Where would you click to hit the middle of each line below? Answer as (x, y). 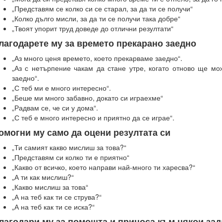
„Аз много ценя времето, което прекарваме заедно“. (97, 58)
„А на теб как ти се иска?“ (53, 207)
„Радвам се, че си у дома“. (55, 108)
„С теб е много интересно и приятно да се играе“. (93, 117)
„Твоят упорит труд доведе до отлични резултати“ (93, 28)
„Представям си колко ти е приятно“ (71, 157)
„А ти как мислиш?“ (43, 177)
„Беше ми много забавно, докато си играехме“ (87, 98)
